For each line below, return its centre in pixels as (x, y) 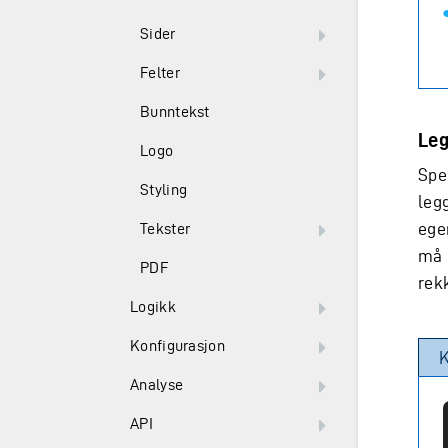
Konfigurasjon (177, 345)
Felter (160, 72)
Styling (164, 189)
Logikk (153, 306)
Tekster (165, 228)
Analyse (157, 384)
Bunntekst (175, 111)
